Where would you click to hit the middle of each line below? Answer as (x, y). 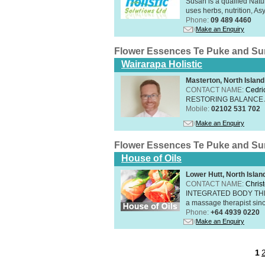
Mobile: (198, 109)
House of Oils (151, 158)
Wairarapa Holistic (162, 64)
